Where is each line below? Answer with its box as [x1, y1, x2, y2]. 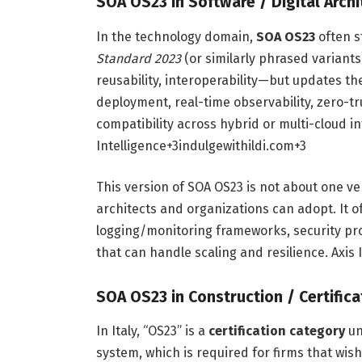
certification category [208, 323, 345, 339]
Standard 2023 [95, 50, 181, 66]
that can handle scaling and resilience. [95, 245, 331, 261]
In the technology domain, [95, 28, 256, 44]
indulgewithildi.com [178, 137, 294, 154]
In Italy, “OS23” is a [95, 323, 208, 339]
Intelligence [95, 137, 166, 154]
